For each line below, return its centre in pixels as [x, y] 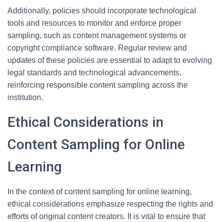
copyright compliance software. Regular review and [97, 48]
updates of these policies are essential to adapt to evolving [110, 60]
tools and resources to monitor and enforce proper [94, 23]
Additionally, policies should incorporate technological [102, 11]
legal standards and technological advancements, [94, 73]
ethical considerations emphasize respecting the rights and [110, 204]
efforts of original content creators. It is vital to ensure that [106, 216]
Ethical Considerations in [85, 122]
